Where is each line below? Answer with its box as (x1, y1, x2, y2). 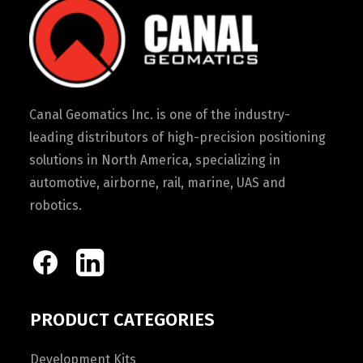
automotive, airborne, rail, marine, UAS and (29, 175, 286, 190)
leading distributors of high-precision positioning (29, 130, 326, 145)
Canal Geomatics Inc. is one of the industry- (29, 107, 290, 122)
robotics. (29, 198, 82, 213)
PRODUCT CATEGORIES (30, 309, 215, 331)
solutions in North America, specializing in (29, 152, 280, 168)
